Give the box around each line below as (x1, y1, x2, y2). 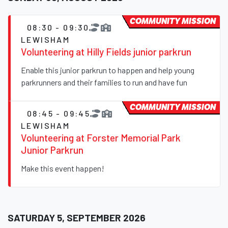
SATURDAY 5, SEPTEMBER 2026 (8, 212, 146, 224)
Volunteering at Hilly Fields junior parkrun (21, 46, 191, 58)
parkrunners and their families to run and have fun (21, 77, 187, 88)
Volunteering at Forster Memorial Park (21, 132, 181, 144)
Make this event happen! (21, 163, 104, 174)
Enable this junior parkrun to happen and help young (21, 65, 194, 75)
